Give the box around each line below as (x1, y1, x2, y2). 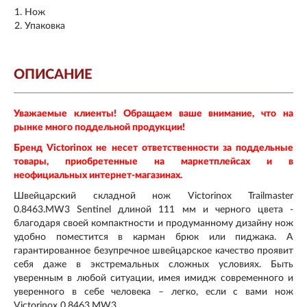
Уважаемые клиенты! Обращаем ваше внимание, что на (14, 108, 293, 119)
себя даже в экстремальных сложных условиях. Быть (14, 259, 293, 269)
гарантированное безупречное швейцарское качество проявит (14, 245, 293, 256)
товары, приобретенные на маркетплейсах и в (14, 156, 293, 167)
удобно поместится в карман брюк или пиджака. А (14, 232, 293, 242)
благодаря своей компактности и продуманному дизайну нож (14, 218, 293, 228)
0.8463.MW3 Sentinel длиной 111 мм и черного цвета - (14, 204, 293, 214)
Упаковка (25, 21, 65, 31)
